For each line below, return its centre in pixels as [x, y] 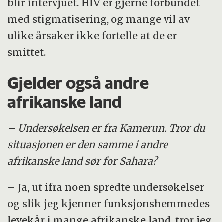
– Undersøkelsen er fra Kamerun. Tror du [107, 128]
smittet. [29, 52]
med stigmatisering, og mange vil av [99, 19]
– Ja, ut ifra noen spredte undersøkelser [106, 187]
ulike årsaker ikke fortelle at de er [92, 35]
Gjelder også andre [78, 83]
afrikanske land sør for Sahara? [83, 161]
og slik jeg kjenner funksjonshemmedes [109, 204]
